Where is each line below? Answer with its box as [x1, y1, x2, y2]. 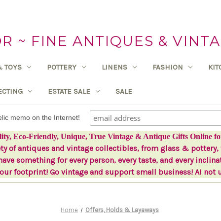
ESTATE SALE [47, 86, 90, 96]
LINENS [101, 62, 127, 72]
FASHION [152, 62, 183, 72]
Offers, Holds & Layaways [85, 206, 159, 214]
